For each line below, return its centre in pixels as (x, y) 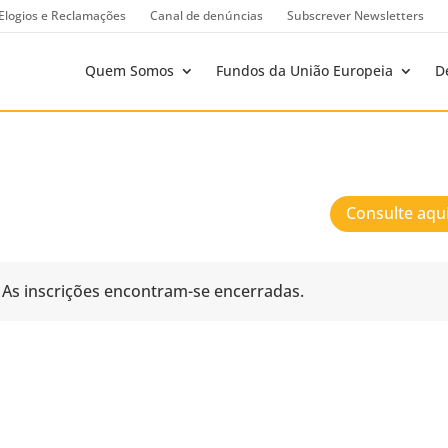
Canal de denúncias (206, 15)
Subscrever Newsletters (355, 15)
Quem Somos (129, 70)
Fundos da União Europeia (304, 70)
